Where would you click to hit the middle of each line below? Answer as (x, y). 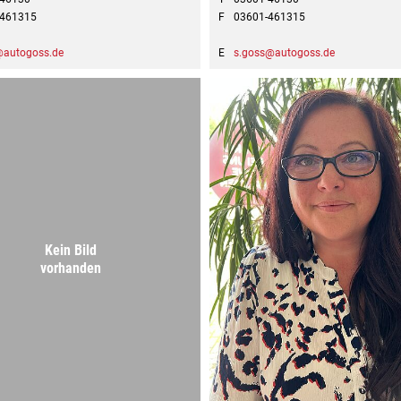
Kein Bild (70, 250)
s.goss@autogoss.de (284, 52)
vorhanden (70, 268)
